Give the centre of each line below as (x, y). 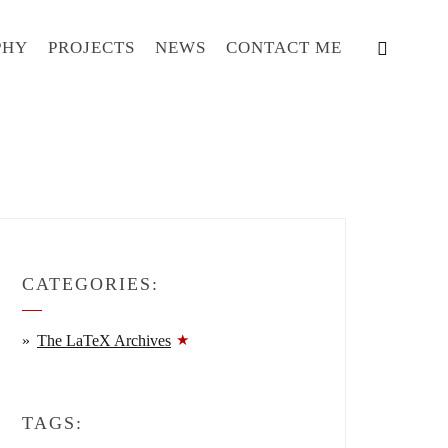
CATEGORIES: (90, 284)
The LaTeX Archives (104, 340)
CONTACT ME (284, 47)
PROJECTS (91, 47)
